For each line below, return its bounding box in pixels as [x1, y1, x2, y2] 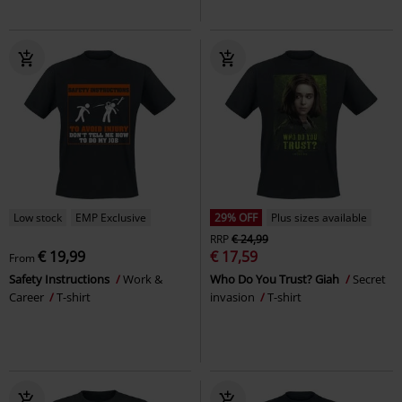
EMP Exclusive [75, 209, 146, 225]
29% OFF [214, 209, 258, 225]
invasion [210, 288, 258, 305]
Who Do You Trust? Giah [210, 270, 342, 287]
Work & [123, 270, 162, 287]
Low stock [13, 209, 62, 225]
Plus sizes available [271, 209, 367, 225]
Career [9, 288, 47, 305]
